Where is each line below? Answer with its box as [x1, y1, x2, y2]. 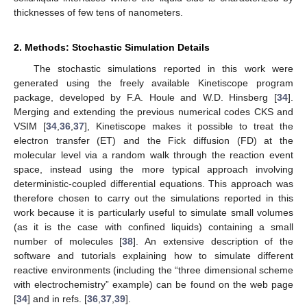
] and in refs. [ [27, 293, 87, 305]
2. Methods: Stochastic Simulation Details [14, 42, 210, 53]
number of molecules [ [14, 236, 123, 247]
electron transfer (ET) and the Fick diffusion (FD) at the [14, 135, 293, 147]
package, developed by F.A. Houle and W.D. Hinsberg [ [14, 92, 277, 103]
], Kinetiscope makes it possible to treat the [84, 121, 293, 132]
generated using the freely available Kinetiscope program [14, 77, 293, 89]
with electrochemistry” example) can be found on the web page [14, 279, 293, 291]
